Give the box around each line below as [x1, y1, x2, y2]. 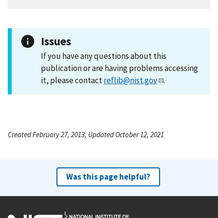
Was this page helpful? [66, 171, 150, 182]
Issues [41, 34, 71, 48]
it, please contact [41, 74, 104, 86]
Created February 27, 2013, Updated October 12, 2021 [8, 129, 164, 139]
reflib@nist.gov [104, 74, 157, 86]
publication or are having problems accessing [41, 62, 198, 73]
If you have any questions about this [41, 50, 166, 61]
